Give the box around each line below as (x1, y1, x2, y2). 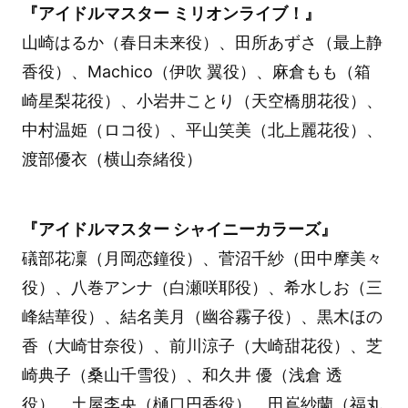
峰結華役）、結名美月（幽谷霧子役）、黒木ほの (21, 306, 382, 326)
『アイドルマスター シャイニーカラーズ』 (21, 219, 337, 239)
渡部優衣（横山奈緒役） (21, 149, 202, 169)
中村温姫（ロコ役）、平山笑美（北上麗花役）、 (21, 120, 382, 140)
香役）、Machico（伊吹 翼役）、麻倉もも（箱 (21, 62, 371, 82)
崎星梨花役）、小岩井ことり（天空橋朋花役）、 (21, 91, 382, 111)
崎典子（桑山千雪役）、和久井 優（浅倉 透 (21, 364, 342, 384)
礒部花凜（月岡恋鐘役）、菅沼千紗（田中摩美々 (21, 248, 382, 268)
